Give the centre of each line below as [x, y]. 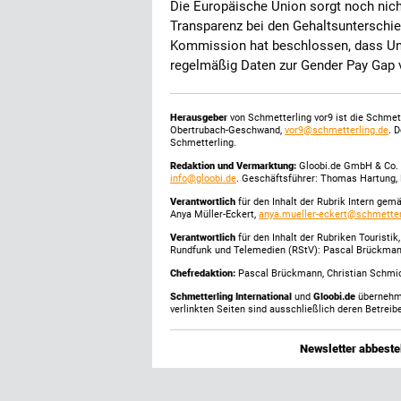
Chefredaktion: [203, 273]
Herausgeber [199, 118]
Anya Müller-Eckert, [214, 214]
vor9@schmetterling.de [337, 130]
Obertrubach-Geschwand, [227, 130]
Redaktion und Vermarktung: [233, 166]
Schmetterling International [232, 297]
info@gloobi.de [203, 179]
